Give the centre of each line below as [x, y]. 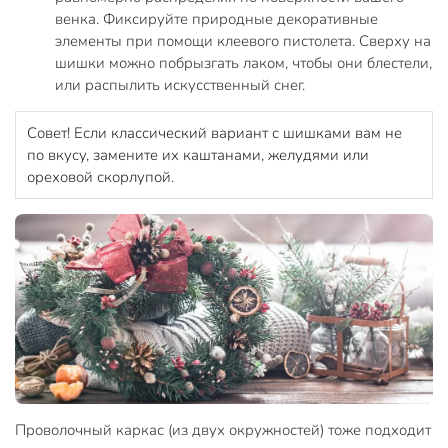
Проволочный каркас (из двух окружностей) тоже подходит [223, 429]
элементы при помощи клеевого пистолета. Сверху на [243, 41]
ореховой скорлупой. [102, 177]
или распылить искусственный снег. [180, 85]
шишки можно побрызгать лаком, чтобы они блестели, [243, 63]
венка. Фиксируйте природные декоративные [216, 19]
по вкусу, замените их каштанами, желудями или [197, 155]
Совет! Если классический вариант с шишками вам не [214, 133]
